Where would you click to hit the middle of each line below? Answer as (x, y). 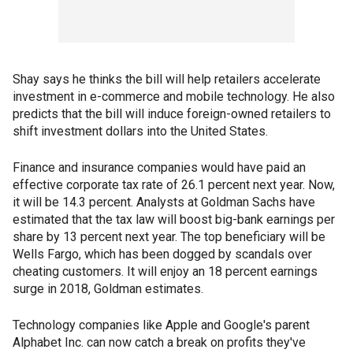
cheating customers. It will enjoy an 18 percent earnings (165, 272)
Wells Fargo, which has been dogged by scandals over (162, 255)
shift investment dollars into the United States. (140, 132)
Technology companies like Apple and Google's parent (161, 325)
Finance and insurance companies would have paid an (159, 168)
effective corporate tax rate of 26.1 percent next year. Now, (174, 185)
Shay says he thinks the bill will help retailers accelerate (167, 80)
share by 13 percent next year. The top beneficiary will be (169, 237)
